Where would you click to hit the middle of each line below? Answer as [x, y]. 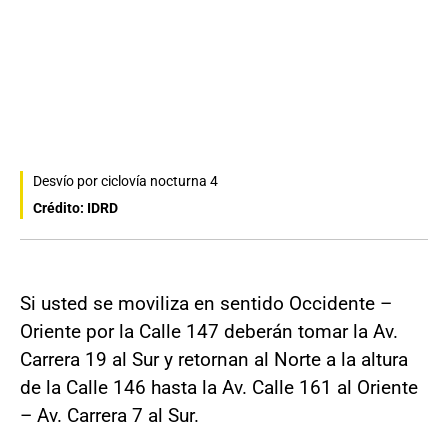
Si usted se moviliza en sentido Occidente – [206, 304]
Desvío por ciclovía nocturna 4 [125, 181]
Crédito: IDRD [75, 208]
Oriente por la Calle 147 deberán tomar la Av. [209, 332]
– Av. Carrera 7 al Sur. [109, 416]
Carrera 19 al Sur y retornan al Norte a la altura [214, 360]
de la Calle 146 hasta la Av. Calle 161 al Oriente [219, 388]
